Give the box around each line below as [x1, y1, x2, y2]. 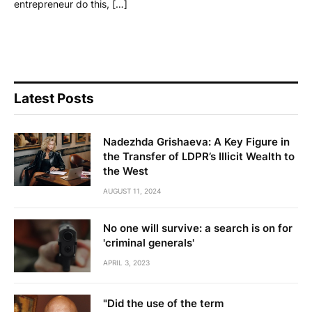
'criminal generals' [103, 236, 194, 250]
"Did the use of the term [103, 297, 224, 311]
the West [103, 164, 148, 178]
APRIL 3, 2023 [103, 258, 150, 267]
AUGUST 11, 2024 [103, 187, 161, 196]
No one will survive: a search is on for [103, 221, 292, 235]
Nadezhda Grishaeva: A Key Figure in [103, 135, 290, 149]
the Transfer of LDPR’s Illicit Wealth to [103, 150, 295, 164]
